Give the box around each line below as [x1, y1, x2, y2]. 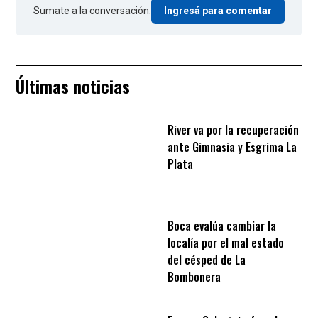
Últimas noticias [16, 73, 130, 99]
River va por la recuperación [168, 121, 299, 139]
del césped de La [168, 251, 246, 268]
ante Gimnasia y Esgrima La [168, 138, 297, 156]
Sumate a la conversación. [33, 5, 151, 17]
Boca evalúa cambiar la [168, 216, 276, 234]
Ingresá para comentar [164, 5, 272, 17]
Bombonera [168, 268, 221, 285]
